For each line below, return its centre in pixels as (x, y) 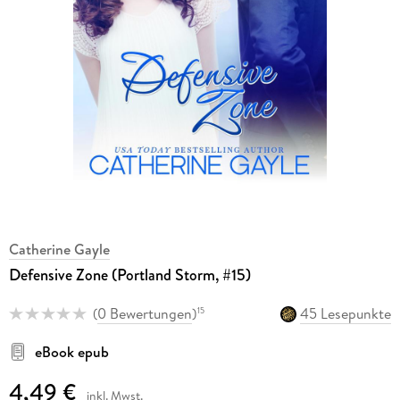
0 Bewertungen (144, 314)
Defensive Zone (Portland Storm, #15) (129, 275)
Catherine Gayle (59, 250)
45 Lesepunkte (346, 314)
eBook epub (71, 351)
